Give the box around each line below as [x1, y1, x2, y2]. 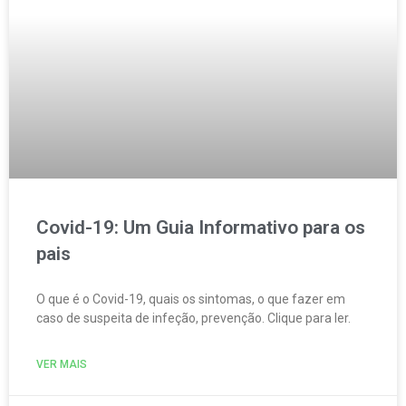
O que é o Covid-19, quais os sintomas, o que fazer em [36, 292, 345, 306]
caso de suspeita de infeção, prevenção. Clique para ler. [36, 311, 351, 325]
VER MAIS [36, 358, 87, 371]
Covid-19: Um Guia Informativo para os [36, 217, 365, 238]
